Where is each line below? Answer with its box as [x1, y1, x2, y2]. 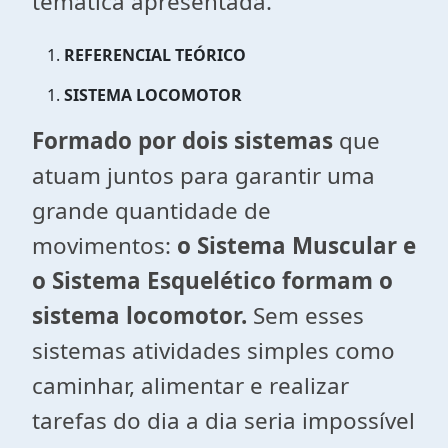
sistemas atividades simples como [32, 335, 395, 366]
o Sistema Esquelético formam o [32, 265, 393, 296]
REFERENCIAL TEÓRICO [64, 44, 246, 66]
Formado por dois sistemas [32, 125, 339, 156]
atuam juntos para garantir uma [32, 160, 375, 191]
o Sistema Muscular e [177, 230, 416, 261]
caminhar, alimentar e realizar [32, 370, 349, 401]
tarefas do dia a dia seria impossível [32, 405, 415, 436]
